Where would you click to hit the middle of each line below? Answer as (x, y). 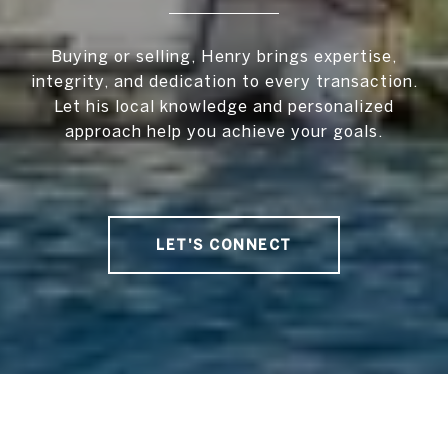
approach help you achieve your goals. (224, 130)
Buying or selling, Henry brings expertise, (224, 55)
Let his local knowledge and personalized (224, 105)
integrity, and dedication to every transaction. (224, 80)
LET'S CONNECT (224, 244)
